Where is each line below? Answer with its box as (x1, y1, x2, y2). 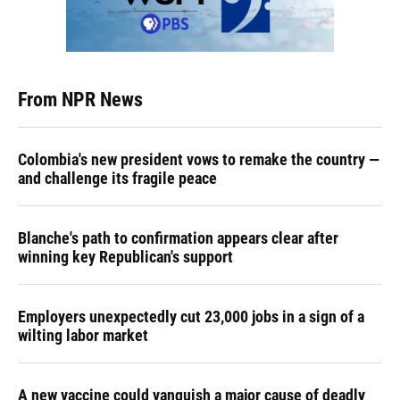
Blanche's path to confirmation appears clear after (18, 229, 338, 248)
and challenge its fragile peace (18, 169, 217, 188)
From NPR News (18, 88, 143, 112)
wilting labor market (18, 326, 148, 346)
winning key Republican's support (18, 247, 233, 267)
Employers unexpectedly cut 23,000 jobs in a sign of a (18, 307, 364, 327)
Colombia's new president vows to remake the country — (18, 150, 379, 170)
